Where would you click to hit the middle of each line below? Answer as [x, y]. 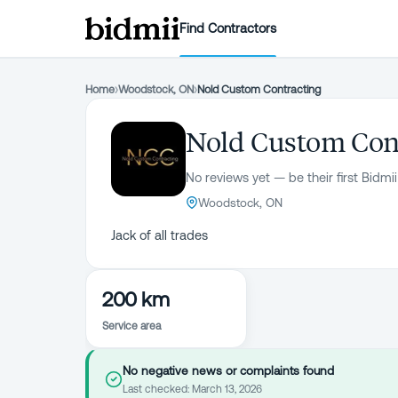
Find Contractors [228, 28]
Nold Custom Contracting [259, 89]
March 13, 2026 [227, 389]
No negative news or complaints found [228, 370]
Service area [131, 326]
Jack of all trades [159, 235]
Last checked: [157, 389]
